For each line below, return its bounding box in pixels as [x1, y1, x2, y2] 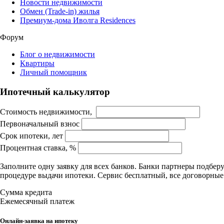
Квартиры [20, 58, 54, 67]
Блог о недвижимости [20, 49, 95, 58]
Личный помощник [20, 67, 87, 76]
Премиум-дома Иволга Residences [20, 15, 135, 24]
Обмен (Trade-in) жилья [20, 6, 99, 15]
